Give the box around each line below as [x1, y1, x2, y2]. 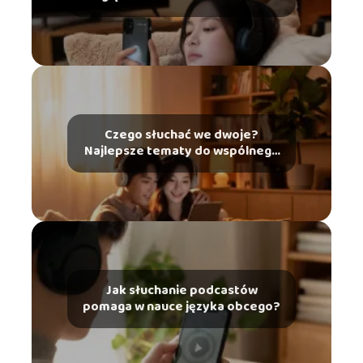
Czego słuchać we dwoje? [105, 125, 258, 146]
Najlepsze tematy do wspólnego [83, 141, 280, 162]
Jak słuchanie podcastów [105, 280, 258, 301]
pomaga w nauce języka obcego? [83, 297, 280, 318]
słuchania [152, 157, 211, 178]
